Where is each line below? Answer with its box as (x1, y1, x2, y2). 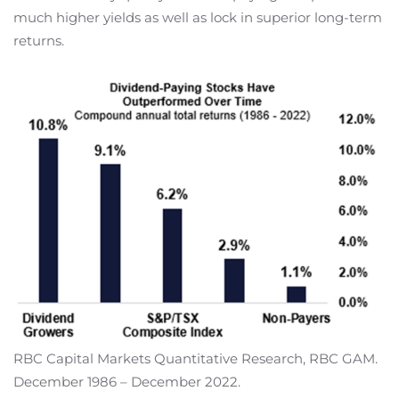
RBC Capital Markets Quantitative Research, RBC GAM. (13, 349, 378, 367)
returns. (13, 32, 64, 50)
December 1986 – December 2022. (13, 372, 240, 390)
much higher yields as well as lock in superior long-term (13, 9, 382, 27)
